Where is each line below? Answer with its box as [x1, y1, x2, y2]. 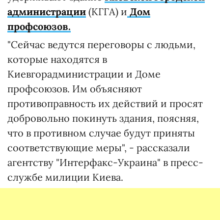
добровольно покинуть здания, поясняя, [7, 112, 199, 124]
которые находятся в [7, 53, 107, 65]
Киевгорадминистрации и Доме [7, 68, 161, 80]
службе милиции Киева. [7, 171, 123, 183]
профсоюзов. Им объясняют [7, 82, 142, 95]
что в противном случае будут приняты [7, 127, 195, 139]
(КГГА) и [86, 5, 127, 18]
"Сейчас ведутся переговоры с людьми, [7, 38, 195, 51]
